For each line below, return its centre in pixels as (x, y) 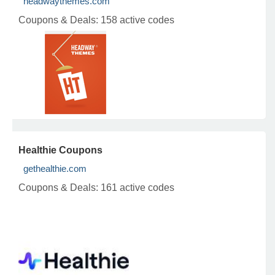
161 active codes (137, 188)
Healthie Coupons (60, 150)
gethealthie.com (55, 168)
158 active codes (137, 20)
